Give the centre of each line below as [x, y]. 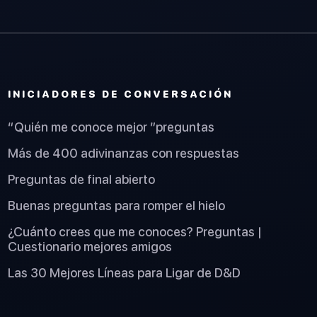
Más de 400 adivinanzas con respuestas [123, 153]
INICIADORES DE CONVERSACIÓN [120, 94]
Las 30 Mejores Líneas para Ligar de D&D [124, 272]
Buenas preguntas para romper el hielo [116, 205]
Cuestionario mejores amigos [90, 246]
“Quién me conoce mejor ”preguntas [111, 127]
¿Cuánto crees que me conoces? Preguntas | [134, 231]
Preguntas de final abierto [81, 179]
